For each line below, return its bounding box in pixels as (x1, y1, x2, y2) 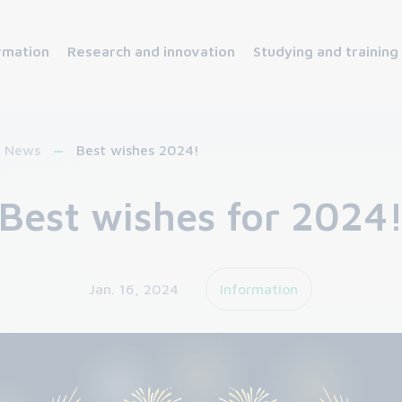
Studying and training (253, 43, 398, 59)
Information (220, 281, 299, 297)
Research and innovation (67, 43, 235, 59)
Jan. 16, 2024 (89, 281, 179, 297)
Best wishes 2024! (76, 142, 199, 158)
